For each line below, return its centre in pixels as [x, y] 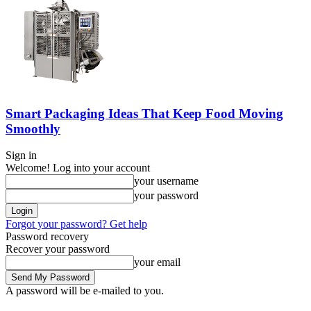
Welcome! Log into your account [78, 168]
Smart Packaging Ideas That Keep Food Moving [144, 113]
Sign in [21, 155]
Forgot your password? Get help [76, 224]
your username [166, 181]
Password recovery [47, 237]
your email [157, 262]
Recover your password [58, 249]
